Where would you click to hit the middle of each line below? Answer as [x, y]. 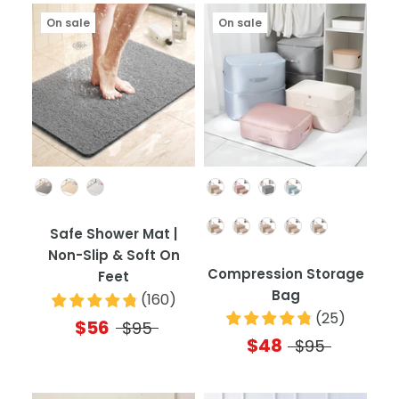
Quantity [318, 227]
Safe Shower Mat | [114, 234]
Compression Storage [285, 273]
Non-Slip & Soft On [114, 256]
